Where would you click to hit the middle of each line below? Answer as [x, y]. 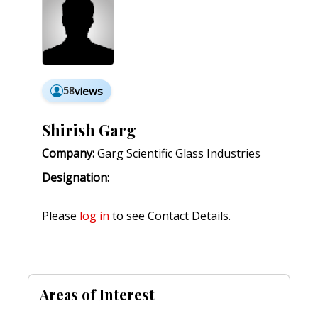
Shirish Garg [89, 130]
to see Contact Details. [170, 216]
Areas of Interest [97, 295]
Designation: [76, 178]
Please [61, 216]
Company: [68, 154]
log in [94, 216]
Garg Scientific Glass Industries [177, 154]
